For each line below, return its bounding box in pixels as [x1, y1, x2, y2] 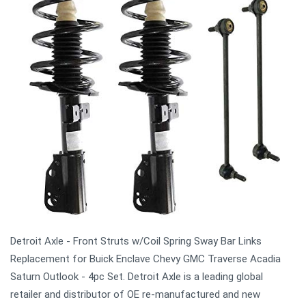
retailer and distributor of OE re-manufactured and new [10, 288, 260, 301]
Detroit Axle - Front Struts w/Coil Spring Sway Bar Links [10, 235, 262, 247]
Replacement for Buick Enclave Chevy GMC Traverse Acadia [10, 253, 281, 265]
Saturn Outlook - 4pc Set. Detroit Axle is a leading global [10, 270, 263, 283]
